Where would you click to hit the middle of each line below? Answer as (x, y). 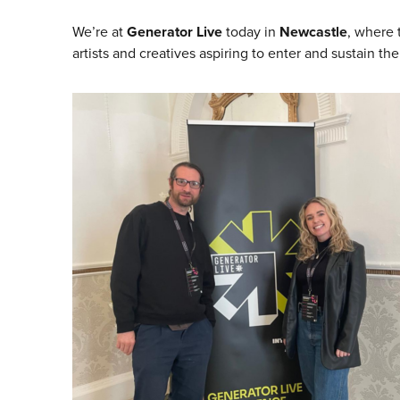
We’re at (99, 32)
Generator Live (174, 32)
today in (250, 32)
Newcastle (313, 32)
